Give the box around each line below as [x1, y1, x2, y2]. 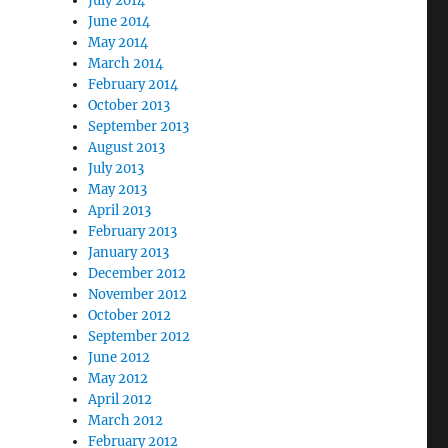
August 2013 [88, 138, 166, 156]
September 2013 [88, 117, 190, 135]
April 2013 [88, 201, 152, 219]
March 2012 [88, 411, 164, 429]
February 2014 [88, 75, 179, 93]
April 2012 [88, 390, 153, 408]
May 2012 [88, 369, 149, 387]
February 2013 [88, 222, 178, 240]
